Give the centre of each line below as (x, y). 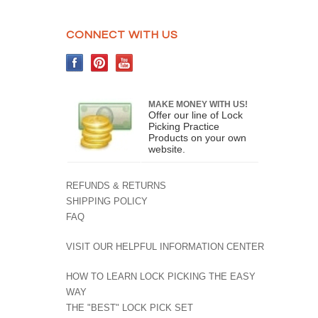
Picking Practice (184, 126)
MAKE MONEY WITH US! (198, 104)
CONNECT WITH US (122, 34)
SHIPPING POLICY (107, 201)
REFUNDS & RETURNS (116, 185)
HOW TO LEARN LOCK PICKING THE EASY (161, 276)
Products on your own (198, 137)
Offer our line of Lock (196, 115)
